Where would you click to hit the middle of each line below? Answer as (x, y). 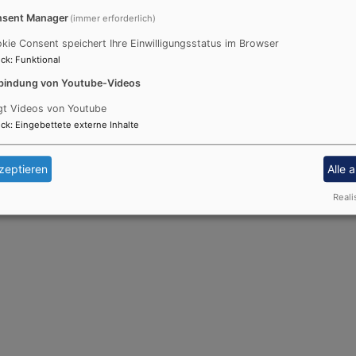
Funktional (38, 59)
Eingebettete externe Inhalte (77, 125)
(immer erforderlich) (113, 18)
